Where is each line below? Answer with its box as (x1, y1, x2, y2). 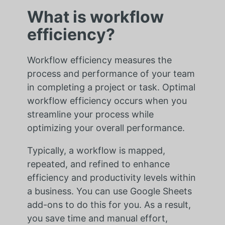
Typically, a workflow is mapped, (27, 145, 165, 156)
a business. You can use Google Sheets (27, 185, 192, 196)
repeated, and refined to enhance (27, 158, 170, 169)
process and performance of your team (27, 68, 195, 79)
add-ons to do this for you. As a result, (27, 199, 191, 210)
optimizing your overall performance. (27, 122, 185, 133)
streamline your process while (27, 108, 154, 120)
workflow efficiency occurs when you (27, 95, 187, 106)
